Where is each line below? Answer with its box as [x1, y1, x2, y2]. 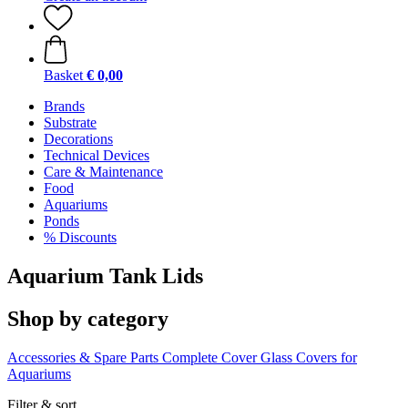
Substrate [44, 115, 97, 130]
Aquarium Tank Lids [7, 263, 203, 288]
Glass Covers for [260, 349, 357, 365]
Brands [44, 98, 85, 114]
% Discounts [44, 229, 117, 245]
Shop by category [7, 306, 168, 331]
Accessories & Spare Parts [7, 349, 158, 365]
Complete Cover [162, 349, 257, 365]
